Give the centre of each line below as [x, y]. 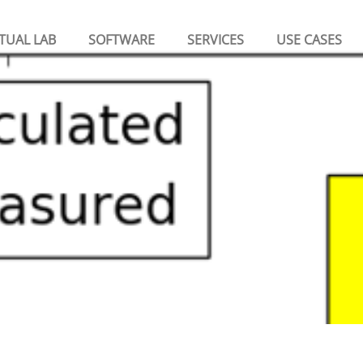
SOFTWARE [122, 40]
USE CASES [309, 40]
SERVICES [216, 40]
